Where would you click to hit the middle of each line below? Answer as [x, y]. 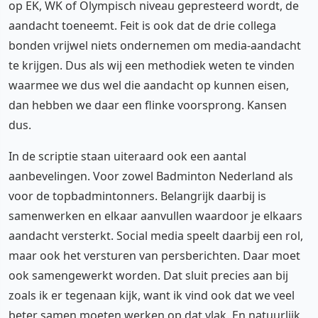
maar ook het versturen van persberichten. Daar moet [154, 255]
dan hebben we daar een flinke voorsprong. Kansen [148, 105]
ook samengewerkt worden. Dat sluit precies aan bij [148, 275]
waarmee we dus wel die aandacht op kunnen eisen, [149, 85]
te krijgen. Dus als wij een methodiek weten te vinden [152, 65]
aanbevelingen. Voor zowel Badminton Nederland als [151, 176]
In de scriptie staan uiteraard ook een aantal [127, 156]
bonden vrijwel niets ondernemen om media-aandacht [155, 45]
